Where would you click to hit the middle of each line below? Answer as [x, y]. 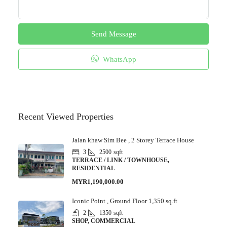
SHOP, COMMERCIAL [104, 221]
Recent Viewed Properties [66, 117]
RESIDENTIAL [93, 168]
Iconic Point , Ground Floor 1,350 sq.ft [125, 201]
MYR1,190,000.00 [98, 182]
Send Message [113, 34]
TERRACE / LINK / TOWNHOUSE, [121, 160]
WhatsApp [118, 59]
